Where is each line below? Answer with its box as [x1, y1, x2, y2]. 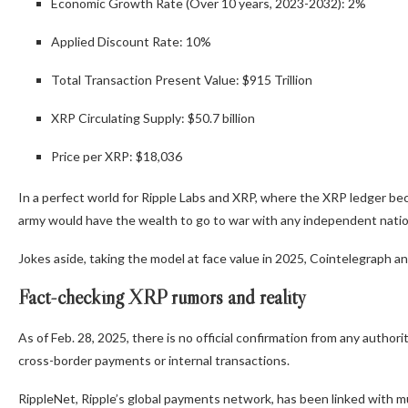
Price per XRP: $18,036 [51, 148, 182, 164]
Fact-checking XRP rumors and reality [18, 284, 306, 310]
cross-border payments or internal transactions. [18, 352, 290, 368]
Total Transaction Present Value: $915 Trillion [51, 71, 312, 87]
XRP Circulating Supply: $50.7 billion [51, 109, 255, 126]
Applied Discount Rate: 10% [51, 33, 211, 49]
